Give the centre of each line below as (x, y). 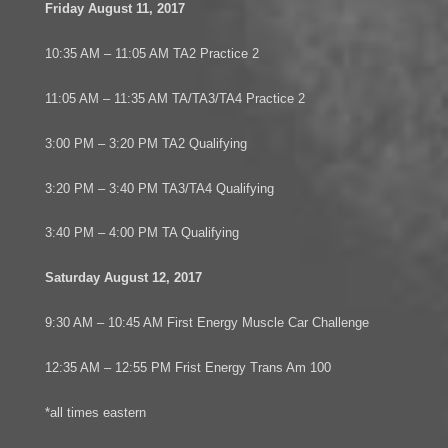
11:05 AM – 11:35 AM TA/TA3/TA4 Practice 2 (174, 99)
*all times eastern (95, 412)
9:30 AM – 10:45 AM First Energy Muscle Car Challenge (206, 323)
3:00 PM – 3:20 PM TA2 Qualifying (145, 143)
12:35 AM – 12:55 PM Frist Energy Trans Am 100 (187, 367)
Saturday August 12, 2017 (123, 278)
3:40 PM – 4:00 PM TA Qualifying (141, 233)
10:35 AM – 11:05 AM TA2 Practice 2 (151, 54)
